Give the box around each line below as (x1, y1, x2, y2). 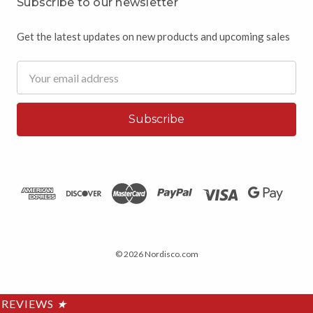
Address (17, 79, 57, 93)
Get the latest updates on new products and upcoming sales (17, 30, 290, 43)
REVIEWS (1, 297, 57, 311)
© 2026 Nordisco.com (115, 249, 198, 260)
